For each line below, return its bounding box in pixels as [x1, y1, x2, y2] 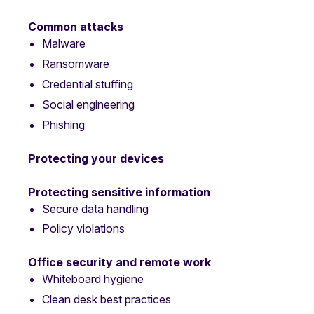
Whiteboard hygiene [42, 272, 144, 287]
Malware [42, 36, 86, 51]
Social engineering [42, 97, 135, 111]
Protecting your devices [28, 151, 164, 165]
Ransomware [42, 57, 109, 71]
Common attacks [28, 20, 123, 34]
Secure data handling [42, 201, 149, 216]
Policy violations [42, 221, 125, 236]
